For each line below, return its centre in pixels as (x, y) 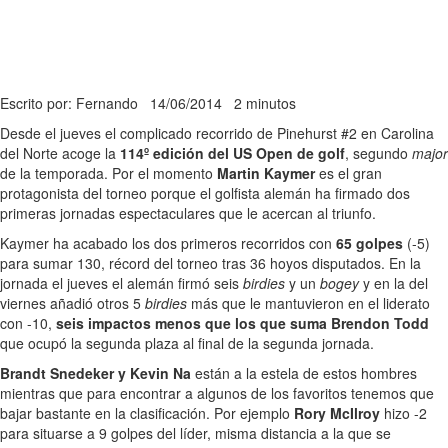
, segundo (378, 152)
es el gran (348, 172)
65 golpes (369, 242)
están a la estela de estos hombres (304, 372)
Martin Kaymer (266, 172)
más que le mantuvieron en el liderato (308, 302)
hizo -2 (403, 412)
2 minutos (265, 102)
